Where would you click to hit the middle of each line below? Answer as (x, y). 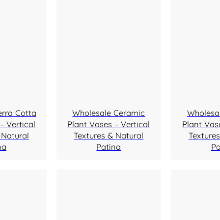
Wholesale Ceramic (109, 112)
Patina (109, 146)
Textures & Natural (109, 135)
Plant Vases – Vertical (109, 124)
